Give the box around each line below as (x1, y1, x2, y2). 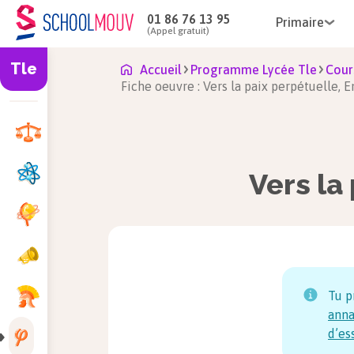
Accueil (140, 62, 182, 77)
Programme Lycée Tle (190, 62, 317, 77)
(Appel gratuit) (147, 24, 209, 36)
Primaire (276, 15, 324, 29)
